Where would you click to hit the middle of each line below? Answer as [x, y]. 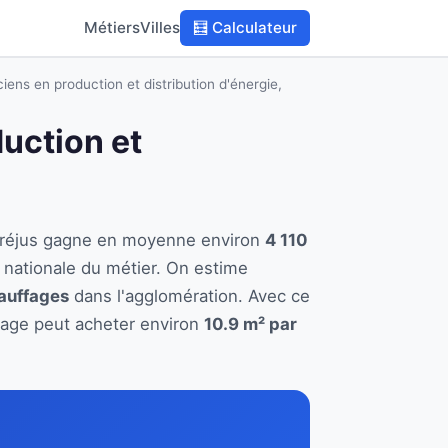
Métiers [112, 27]
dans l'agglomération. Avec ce [189, 296]
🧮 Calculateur [245, 27]
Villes [160, 27]
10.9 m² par [250, 324]
